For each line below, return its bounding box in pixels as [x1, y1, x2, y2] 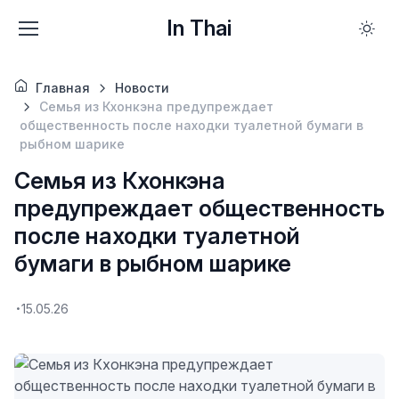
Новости [114, 80, 169, 95]
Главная [36, 80, 90, 95]
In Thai [166, 15, 232, 41]
